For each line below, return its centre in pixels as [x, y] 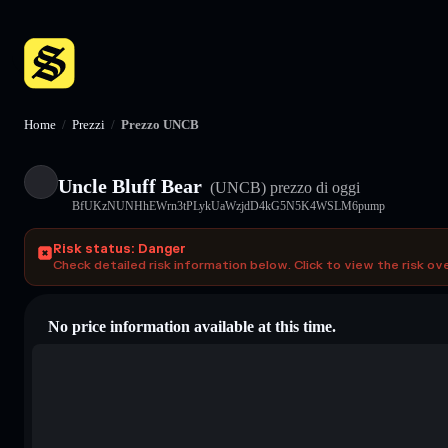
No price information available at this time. [192, 326]
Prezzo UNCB [160, 124]
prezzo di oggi [313, 187]
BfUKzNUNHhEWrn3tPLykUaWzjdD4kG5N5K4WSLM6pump [228, 205]
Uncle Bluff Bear [130, 185]
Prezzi [88, 124]
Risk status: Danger [119, 248]
